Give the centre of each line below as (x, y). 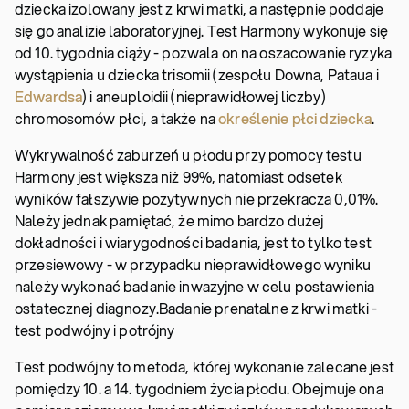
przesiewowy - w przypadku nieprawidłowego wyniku (193, 264)
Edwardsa (49, 96)
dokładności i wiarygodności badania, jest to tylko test (193, 242)
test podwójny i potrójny (95, 330)
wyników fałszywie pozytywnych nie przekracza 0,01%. (197, 199)
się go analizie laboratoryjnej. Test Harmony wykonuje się (202, 31)
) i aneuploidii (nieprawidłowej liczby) (204, 96)
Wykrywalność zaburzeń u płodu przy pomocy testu (188, 155)
